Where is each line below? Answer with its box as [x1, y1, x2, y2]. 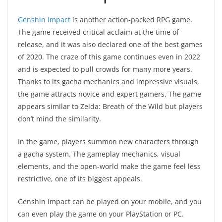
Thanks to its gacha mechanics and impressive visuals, [18, 77, 199, 87]
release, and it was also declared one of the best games [18, 40, 203, 50]
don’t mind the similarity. [18, 114, 103, 124]
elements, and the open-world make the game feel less [18, 162, 201, 171]
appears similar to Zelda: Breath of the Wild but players [18, 102, 203, 111]
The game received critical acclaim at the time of [18, 27, 179, 37]
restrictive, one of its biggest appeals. [18, 174, 144, 184]
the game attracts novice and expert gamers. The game [18, 89, 201, 99]
